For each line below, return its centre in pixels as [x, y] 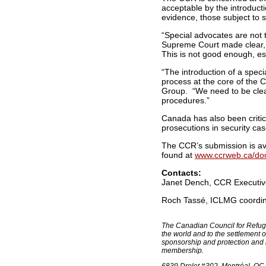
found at [178, 155]
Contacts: [181, 173]
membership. [183, 251]
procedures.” [186, 100]
